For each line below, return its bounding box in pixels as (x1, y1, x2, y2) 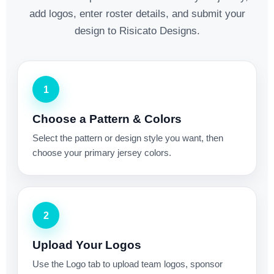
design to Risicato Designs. (74, 25, 200, 37)
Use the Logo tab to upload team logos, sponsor (32, 259, 223, 270)
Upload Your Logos (32, 239, 141, 252)
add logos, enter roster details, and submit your (29, 8, 245, 20)
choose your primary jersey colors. (32, 147, 171, 158)
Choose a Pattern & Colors (32, 113, 182, 126)
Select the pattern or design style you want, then (32, 133, 223, 144)
